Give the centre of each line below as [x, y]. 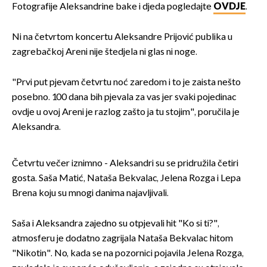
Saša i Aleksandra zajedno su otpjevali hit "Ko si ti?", [116, 224]
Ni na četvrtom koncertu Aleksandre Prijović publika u [122, 38]
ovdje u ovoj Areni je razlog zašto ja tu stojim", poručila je [126, 113]
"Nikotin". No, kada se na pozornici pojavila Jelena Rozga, [128, 254]
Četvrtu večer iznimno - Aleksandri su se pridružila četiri [125, 164]
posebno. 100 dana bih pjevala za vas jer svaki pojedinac [124, 98]
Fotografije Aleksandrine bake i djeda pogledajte [113, 7]
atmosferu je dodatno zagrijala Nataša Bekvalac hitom [122, 239]
